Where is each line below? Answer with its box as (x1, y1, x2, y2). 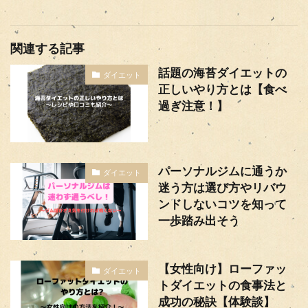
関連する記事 (10, 41, 85, 56)
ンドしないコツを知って (158, 197, 287, 211)
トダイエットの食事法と (158, 278, 287, 292)
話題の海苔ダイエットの (158, 66, 287, 80)
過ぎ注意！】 (158, 99, 228, 113)
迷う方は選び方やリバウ (158, 180, 287, 195)
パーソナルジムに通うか (158, 164, 287, 178)
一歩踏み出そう (158, 213, 240, 228)
